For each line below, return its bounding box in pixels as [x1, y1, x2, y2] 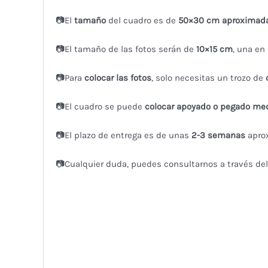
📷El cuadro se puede [55, 100, 145, 112]
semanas [207, 129, 248, 141]
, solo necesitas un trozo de [151, 72, 266, 83]
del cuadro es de [105, 14, 178, 26]
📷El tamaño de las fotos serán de [55, 43, 196, 54]
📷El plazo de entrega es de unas [55, 129, 189, 141]
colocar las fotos [84, 72, 151, 83]
